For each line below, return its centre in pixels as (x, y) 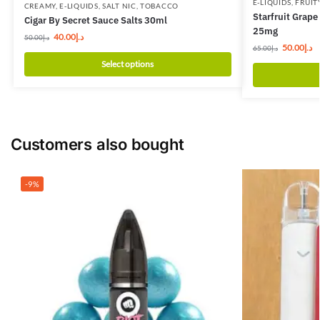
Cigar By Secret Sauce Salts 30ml (95, 20)
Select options (128, 64)
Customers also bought (97, 145)
